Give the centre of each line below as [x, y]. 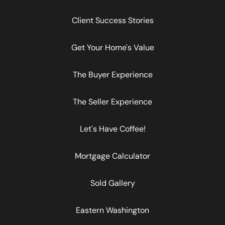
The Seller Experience [113, 102]
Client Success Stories [113, 21]
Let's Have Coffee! [113, 129]
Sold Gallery [113, 183]
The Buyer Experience [113, 75]
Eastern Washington [113, 210]
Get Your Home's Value [113, 48]
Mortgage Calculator [113, 156]
